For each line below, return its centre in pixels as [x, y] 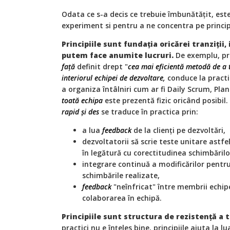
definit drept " [101, 66]
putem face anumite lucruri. [118, 55]
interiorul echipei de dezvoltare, [114, 78]
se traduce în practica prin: [150, 111]
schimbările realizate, [121, 175]
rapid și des [81, 111]
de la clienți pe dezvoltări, [178, 130]
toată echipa [83, 100]
